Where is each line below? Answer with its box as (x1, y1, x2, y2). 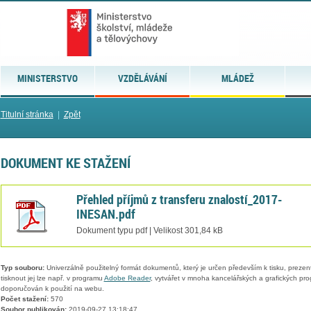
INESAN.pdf (76, 205, 135, 222)
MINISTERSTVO (17, 72, 78, 85)
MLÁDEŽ (221, 72, 254, 85)
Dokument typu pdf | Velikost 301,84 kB (76, 226, 223, 235)
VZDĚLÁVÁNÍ (117, 72, 167, 85)
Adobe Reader (103, 274, 151, 283)
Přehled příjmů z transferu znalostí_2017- (76, 190, 283, 208)
